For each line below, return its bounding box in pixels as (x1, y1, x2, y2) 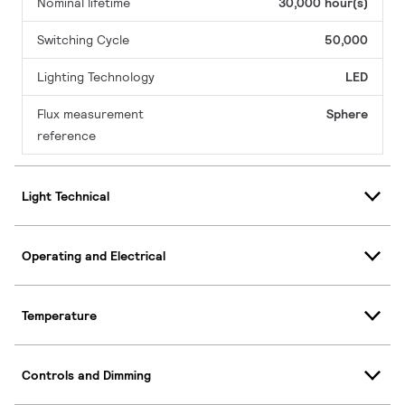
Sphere (326, 106, 368, 123)
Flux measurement (37, 106, 144, 123)
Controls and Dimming (22, 366, 151, 383)
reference (37, 127, 96, 145)
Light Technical (22, 187, 109, 204)
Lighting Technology (37, 69, 155, 86)
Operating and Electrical (22, 247, 165, 264)
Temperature (22, 306, 97, 324)
